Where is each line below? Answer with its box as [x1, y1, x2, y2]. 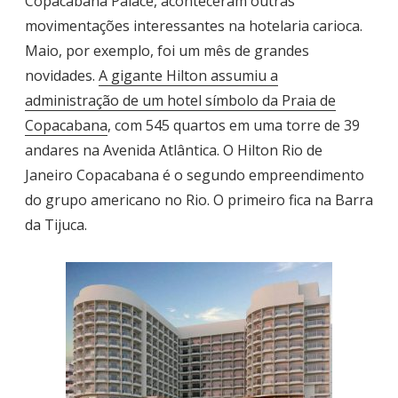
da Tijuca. [25, 214, 87, 235]
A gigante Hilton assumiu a [99, 65, 278, 85]
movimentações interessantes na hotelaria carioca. [25, 15, 362, 36]
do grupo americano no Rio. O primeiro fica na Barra [25, 189, 373, 210]
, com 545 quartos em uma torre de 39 [107, 115, 360, 135]
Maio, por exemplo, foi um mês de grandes [25, 40, 309, 60]
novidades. [25, 65, 99, 85]
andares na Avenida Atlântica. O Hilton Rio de [25, 139, 322, 160]
